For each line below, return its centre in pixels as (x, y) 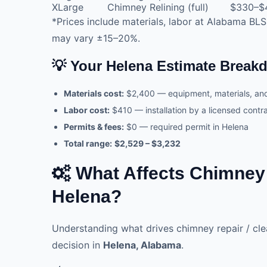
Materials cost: (94, 93)
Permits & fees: (94, 126)
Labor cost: (87, 110)
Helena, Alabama (142, 245)
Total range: (88, 143)
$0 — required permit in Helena (186, 126)
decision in (77, 245)
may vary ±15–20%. (96, 38)
